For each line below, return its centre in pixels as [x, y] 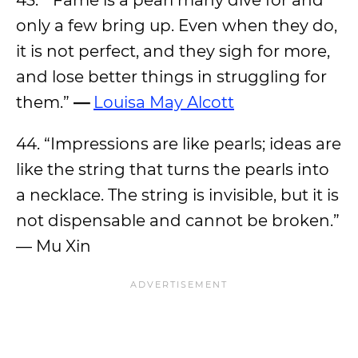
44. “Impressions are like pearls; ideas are [179, 144]
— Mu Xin [54, 246]
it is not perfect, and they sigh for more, [173, 51]
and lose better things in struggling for [171, 77]
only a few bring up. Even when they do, [177, 26]
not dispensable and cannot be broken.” [178, 221]
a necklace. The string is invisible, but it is [177, 195]
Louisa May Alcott [164, 102]
